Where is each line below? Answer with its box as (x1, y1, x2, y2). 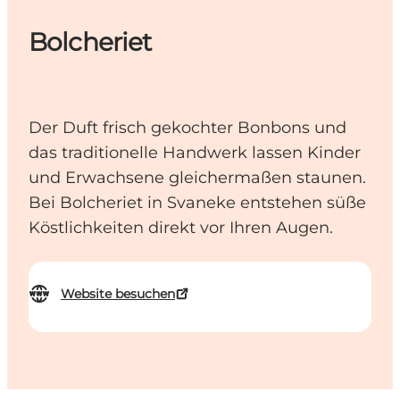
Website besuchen (61, 286, 175, 303)
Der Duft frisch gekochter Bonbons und (29, 118, 346, 138)
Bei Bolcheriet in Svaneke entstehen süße (29, 193, 366, 213)
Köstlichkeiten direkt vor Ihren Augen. (29, 218, 333, 238)
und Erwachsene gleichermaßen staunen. (29, 168, 366, 188)
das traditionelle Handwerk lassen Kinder (29, 143, 361, 163)
